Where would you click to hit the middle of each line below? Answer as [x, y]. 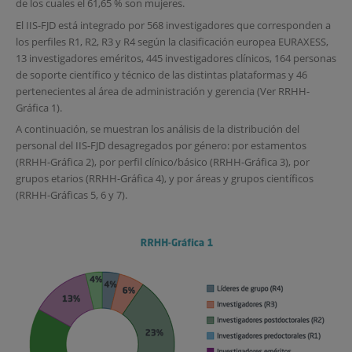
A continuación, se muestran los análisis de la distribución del [157, 129]
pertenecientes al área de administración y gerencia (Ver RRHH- [162, 91]
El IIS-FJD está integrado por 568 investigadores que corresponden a [173, 25]
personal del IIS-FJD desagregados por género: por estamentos [161, 146]
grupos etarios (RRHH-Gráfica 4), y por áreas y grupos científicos [164, 179]
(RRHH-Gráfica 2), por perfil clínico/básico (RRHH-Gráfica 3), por [162, 162]
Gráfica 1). [38, 107]
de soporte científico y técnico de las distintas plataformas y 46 [161, 74]
